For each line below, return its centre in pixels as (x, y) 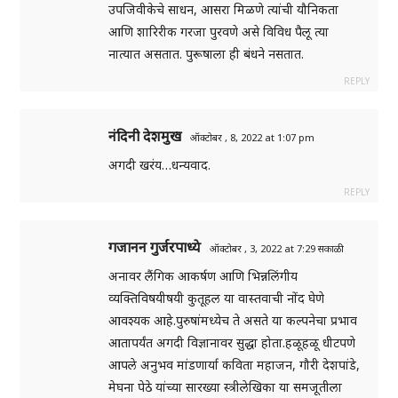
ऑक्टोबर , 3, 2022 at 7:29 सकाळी (277, 249)
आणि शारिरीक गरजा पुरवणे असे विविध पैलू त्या (219, 32)
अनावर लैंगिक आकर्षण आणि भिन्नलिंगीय (203, 276)
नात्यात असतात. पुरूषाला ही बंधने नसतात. (207, 54)
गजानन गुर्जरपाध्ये (155, 247)
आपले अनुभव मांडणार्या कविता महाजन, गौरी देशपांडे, (235, 365)
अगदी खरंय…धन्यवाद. (160, 165)
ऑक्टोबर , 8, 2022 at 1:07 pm (253, 138)
